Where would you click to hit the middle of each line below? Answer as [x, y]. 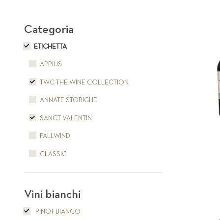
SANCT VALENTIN [66, 118]
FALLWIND [55, 136]
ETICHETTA [50, 46]
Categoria [49, 29]
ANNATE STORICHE [68, 100]
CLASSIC [53, 154]
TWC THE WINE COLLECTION [84, 82]
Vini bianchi [52, 194]
